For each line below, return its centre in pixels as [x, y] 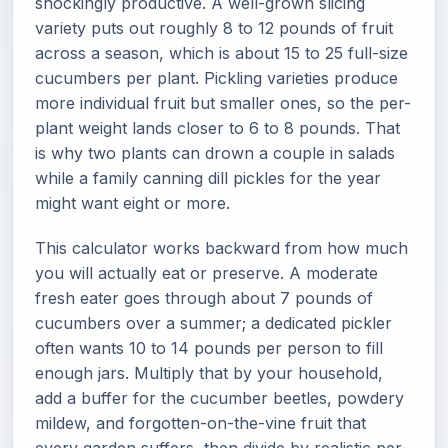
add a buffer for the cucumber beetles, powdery [219, 398]
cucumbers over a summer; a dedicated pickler [213, 323]
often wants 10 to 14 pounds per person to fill [209, 348]
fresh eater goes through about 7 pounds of [204, 298]
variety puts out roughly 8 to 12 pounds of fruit [214, 28]
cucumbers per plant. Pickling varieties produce [216, 78]
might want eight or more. [132, 203]
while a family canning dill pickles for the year [208, 178]
